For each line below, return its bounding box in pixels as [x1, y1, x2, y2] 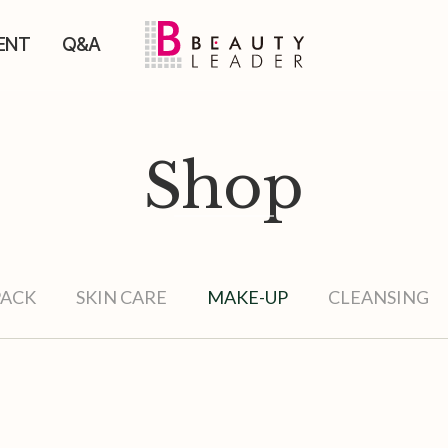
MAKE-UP [207, 286, 288, 308]
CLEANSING [328, 286, 429, 308]
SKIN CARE [76, 286, 167, 308]
